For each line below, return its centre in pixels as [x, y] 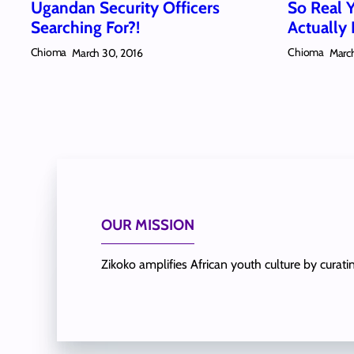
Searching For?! [85, 28]
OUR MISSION [148, 224]
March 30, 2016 [107, 53]
